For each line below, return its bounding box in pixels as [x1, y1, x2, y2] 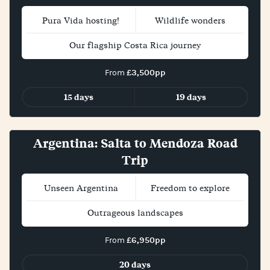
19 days [176, 90, 206, 104]
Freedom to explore [150, 182, 230, 194]
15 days [64, 90, 93, 104]
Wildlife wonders [154, 14, 225, 27]
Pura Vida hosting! [42, 14, 119, 27]
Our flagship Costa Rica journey [69, 39, 201, 51]
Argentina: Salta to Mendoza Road [33, 134, 237, 152]
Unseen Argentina [43, 182, 118, 194]
